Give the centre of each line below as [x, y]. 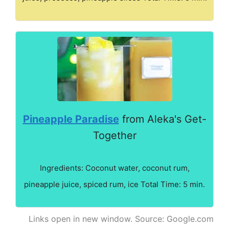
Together [114, 135]
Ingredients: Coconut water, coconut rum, [114, 168]
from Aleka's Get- [163, 119]
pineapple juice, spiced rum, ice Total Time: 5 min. [114, 184]
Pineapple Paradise [71, 119]
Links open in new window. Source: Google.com [121, 219]
